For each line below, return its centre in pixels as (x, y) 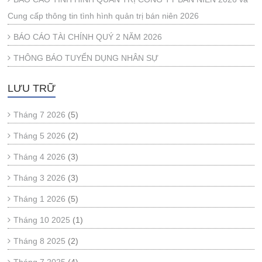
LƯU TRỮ (32, 88)
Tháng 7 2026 (40, 115)
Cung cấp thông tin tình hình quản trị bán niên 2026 (104, 16)
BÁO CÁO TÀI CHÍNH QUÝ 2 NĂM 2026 (88, 37)
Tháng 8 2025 (40, 241)
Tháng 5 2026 (40, 136)
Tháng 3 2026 (40, 178)
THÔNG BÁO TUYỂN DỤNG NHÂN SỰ (86, 58)
